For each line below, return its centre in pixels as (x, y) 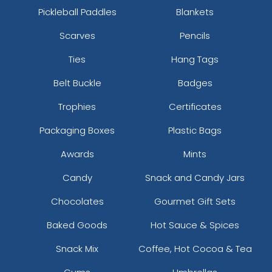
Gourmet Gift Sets (195, 201)
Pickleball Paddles (77, 12)
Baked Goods (77, 225)
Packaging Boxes (77, 130)
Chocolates (77, 201)
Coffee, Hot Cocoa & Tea (195, 248)
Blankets (195, 12)
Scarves (77, 35)
